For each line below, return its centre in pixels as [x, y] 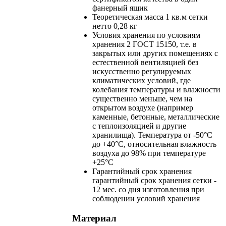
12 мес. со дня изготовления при [148, 190]
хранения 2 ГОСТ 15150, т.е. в [145, 44]
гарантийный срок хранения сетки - [154, 181]
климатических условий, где [142, 81]
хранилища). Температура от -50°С [152, 135]
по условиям [179, 35]
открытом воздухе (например [143, 108]
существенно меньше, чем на [142, 99]
